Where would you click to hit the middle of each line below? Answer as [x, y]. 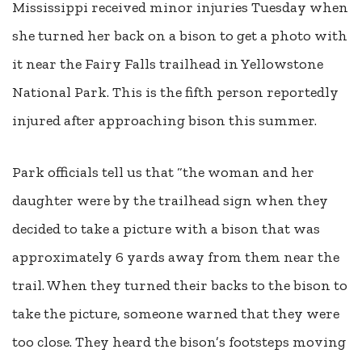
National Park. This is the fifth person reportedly [175, 92]
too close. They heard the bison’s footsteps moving [179, 342]
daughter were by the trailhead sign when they [170, 201]
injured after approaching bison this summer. [164, 120]
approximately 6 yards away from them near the [176, 257]
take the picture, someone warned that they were [176, 314]
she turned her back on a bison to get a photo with [180, 35]
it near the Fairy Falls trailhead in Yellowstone [168, 63]
